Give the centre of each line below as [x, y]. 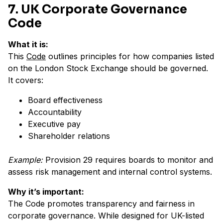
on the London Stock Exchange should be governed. [108, 68]
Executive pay [54, 124]
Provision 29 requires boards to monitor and [128, 160]
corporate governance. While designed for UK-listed [106, 216]
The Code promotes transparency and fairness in [101, 204]
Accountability [55, 112]
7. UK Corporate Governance [98, 10]
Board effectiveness [65, 100]
